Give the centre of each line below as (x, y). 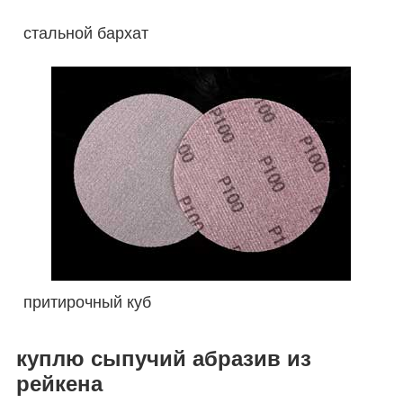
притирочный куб (88, 302)
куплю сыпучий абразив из (163, 358)
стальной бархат (86, 33)
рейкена (59, 384)
